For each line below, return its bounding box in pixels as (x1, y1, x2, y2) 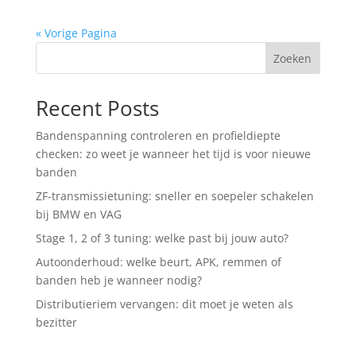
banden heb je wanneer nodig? (35, 272, 202, 288)
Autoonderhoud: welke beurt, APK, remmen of (35, 253, 281, 269)
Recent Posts (35, 93, 159, 122)
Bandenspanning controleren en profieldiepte (35, 127, 281, 143)
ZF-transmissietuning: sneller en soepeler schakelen (35, 188, 314, 203)
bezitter (35, 314, 77, 330)
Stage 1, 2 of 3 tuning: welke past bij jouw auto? (35, 230, 288, 246)
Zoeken (273, 50, 312, 66)
